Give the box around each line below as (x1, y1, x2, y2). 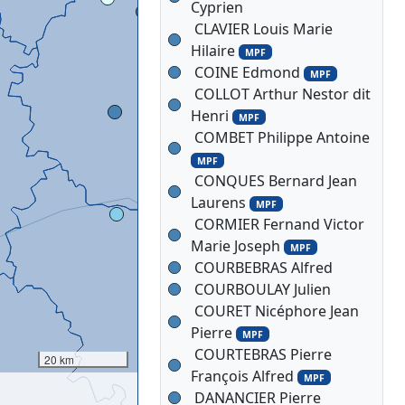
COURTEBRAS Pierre (194, 344, 333, 364)
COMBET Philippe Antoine (194, 127, 371, 147)
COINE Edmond (194, 61, 305, 82)
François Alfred (191, 365, 298, 386)
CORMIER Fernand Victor (194, 213, 365, 234)
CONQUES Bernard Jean (194, 170, 358, 191)
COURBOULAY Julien (194, 278, 332, 299)
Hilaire (191, 40, 240, 61)
